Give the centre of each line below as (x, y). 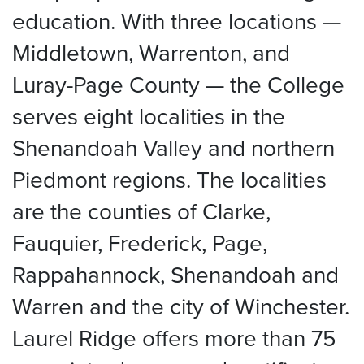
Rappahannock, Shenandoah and (175, 275)
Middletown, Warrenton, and (151, 53)
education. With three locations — (177, 21)
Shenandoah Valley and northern (173, 148)
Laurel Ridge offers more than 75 (174, 338)
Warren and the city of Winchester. (181, 306)
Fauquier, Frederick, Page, (140, 243)
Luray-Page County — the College (178, 84)
